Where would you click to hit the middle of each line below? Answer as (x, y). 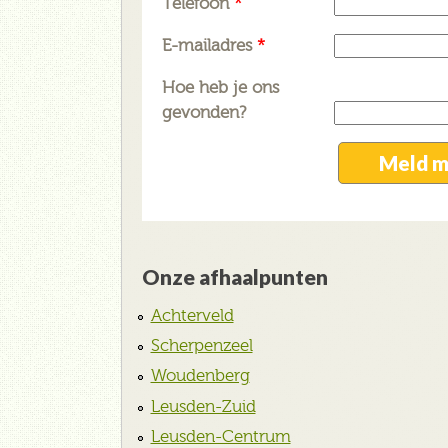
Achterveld (192, 315)
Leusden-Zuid (203, 406)
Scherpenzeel (201, 345)
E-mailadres (209, 45)
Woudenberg (200, 376)
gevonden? (204, 112)
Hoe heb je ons (220, 87)
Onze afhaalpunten (235, 276)
